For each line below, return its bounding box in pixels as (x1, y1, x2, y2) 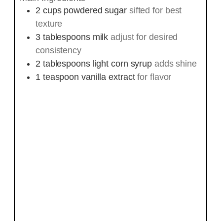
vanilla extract (81, 72, 135, 82)
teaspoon (42, 72, 79, 82)
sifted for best (129, 5, 182, 16)
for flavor (137, 72, 172, 82)
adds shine (154, 59, 197, 69)
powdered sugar (64, 5, 127, 16)
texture (36, 19, 63, 29)
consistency (36, 45, 81, 56)
